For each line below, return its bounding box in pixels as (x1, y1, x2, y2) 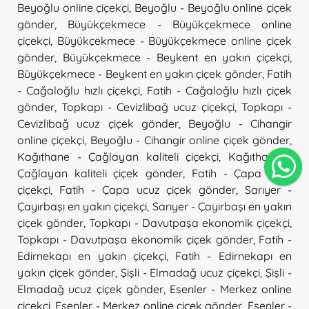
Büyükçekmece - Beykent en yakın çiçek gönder (17, 66, 262, 81)
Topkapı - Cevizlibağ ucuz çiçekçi (61, 99, 235, 114)
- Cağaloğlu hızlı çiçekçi (17, 83, 141, 97)
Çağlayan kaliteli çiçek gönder (17, 166, 183, 180)
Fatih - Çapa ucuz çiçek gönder (59, 182, 237, 197)
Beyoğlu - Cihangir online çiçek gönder (90, 132, 290, 147)
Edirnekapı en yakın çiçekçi (17, 248, 166, 263)
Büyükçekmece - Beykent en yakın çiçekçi (62, 50, 290, 64)
